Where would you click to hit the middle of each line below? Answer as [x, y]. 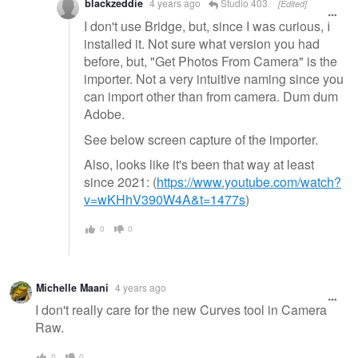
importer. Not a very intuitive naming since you [214, 78]
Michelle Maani [72, 287]
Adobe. [104, 113]
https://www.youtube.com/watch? [249, 182]
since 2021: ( [120, 182]
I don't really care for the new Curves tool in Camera [181, 310]
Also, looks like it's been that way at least [199, 165]
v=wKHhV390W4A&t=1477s [165, 200]
